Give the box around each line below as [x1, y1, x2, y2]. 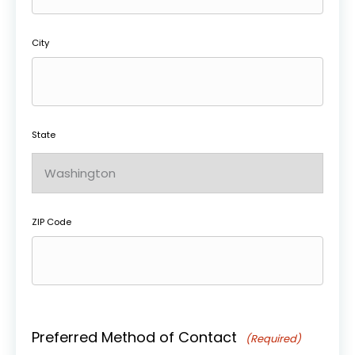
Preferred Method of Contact [32, 327, 237, 347]
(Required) [246, 331, 302, 346]
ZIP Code [32, 216, 71, 228]
